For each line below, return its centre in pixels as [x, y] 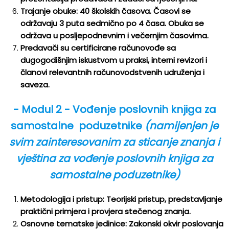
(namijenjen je [181, 126]
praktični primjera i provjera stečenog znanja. [106, 211]
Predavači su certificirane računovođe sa [98, 48]
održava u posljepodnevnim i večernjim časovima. [116, 36]
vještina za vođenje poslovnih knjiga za [114, 158]
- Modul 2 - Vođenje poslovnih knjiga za [114, 109]
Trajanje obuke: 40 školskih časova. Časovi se [106, 11]
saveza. [35, 85]
